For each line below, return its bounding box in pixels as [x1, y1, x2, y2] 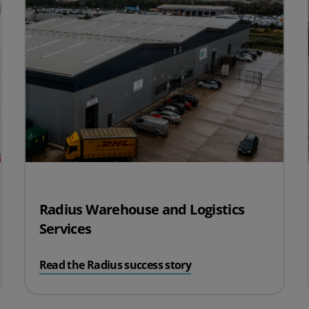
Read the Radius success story [39, 257, 192, 273]
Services [39, 219, 92, 238]
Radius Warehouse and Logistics [39, 199, 245, 219]
